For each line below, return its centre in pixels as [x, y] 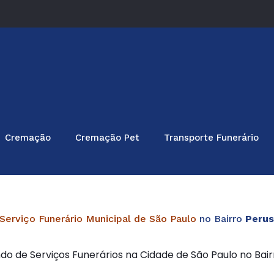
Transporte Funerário [211, 138]
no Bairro [220, 219]
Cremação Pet [107, 138]
